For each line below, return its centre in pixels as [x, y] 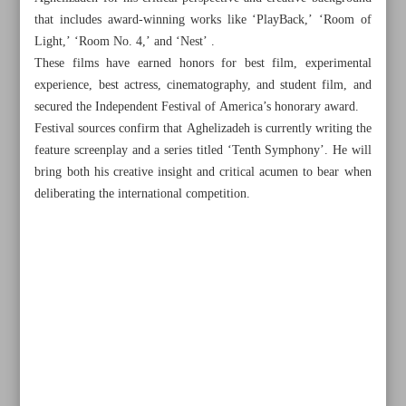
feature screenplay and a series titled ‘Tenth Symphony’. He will [203, 150]
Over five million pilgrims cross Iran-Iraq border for [195, 360]
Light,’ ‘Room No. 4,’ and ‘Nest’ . [125, 42]
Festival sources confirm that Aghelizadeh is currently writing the [203, 129]
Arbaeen [72, 383]
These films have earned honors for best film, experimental [203, 63]
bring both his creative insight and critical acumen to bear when [203, 172]
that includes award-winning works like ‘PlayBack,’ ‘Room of [203, 20]
